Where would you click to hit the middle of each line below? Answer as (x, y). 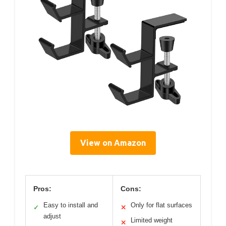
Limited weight (152, 220)
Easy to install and (71, 205)
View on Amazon (113, 143)
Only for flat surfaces (161, 205)
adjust (52, 216)
